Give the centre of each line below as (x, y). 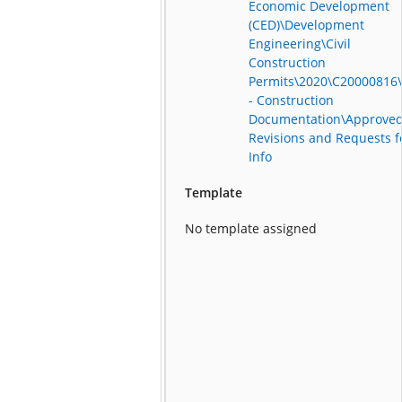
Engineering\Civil (300, 44)
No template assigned (251, 228)
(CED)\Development (307, 25)
